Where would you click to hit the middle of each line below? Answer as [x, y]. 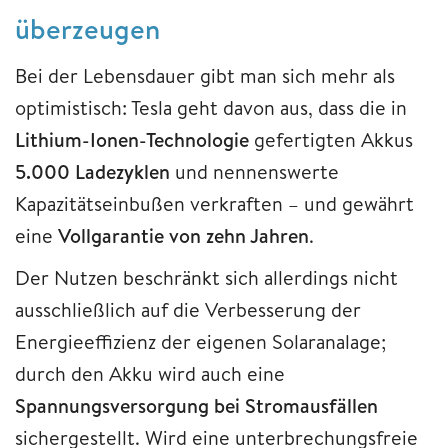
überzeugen [87, 28]
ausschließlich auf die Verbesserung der [188, 309]
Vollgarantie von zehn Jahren [183, 235]
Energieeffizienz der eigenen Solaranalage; [200, 341]
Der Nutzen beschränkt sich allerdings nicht [206, 277]
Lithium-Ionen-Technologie [132, 139]
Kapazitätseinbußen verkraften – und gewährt [214, 203]
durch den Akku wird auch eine [150, 373]
